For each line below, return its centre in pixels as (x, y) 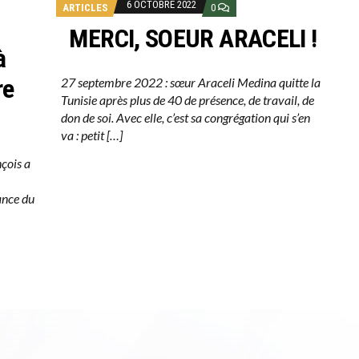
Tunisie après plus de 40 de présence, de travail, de (188, 100)
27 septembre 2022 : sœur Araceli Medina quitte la (191, 83)
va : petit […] (92, 135)
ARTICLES (86, 8)
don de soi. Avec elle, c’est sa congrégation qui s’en (186, 118)
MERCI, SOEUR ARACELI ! (193, 39)
